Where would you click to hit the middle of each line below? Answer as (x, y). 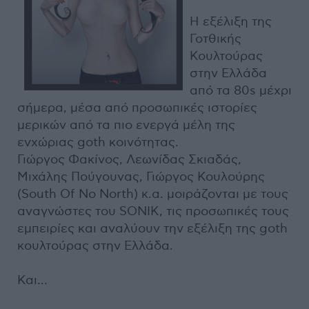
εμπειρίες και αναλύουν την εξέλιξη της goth (152, 229)
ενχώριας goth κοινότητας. (98, 142)
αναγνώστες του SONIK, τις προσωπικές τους (153, 211)
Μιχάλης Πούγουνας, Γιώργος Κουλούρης (141, 177)
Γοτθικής (216, 39)
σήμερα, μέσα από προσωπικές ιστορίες (137, 108)
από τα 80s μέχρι (241, 91)
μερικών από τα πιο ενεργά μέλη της (126, 125)
